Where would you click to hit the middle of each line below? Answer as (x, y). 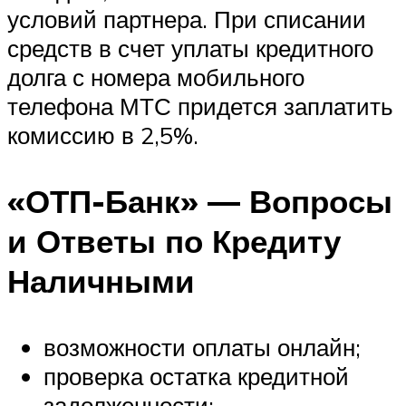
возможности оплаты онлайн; (202, 348)
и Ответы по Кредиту (174, 242)
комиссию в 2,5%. (103, 135)
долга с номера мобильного (156, 77)
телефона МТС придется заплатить (200, 106)
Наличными (101, 281)
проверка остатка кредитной (196, 377)
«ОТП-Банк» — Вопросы (200, 202)
